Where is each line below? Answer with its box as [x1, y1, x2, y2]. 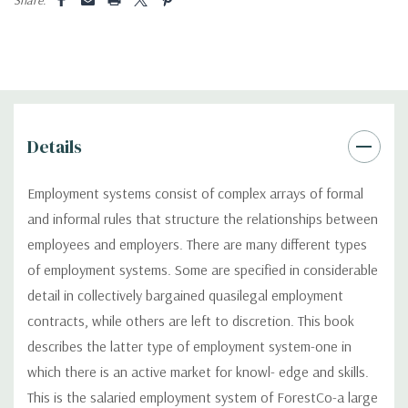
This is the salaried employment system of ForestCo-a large [27, 387, 378, 406]
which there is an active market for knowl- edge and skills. [27, 362, 369, 381]
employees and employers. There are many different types [27, 234, 367, 253]
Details [27, 133, 82, 159]
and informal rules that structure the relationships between [27, 209, 378, 228]
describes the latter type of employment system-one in [27, 336, 352, 355]
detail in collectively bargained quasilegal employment [27, 285, 343, 304]
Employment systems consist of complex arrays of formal [27, 183, 363, 202]
